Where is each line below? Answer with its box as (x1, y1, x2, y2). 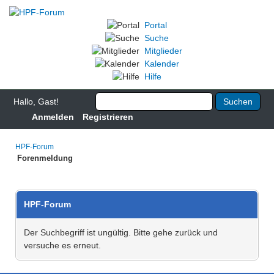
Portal (144, 20, 167, 30)
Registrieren (83, 112, 133, 122)
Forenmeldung (17, 154, 73, 163)
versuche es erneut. (24, 240, 101, 250)
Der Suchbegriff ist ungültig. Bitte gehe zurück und (24, 228, 218, 237)
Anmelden (32, 112, 74, 122)
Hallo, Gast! (13, 97, 59, 106)
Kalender (144, 59, 179, 68)
